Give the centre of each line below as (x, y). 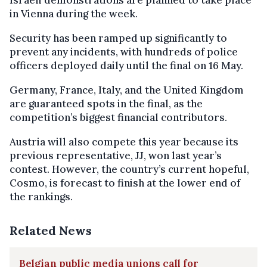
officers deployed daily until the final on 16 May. (126, 65)
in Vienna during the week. (74, 13)
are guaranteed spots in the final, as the (106, 103)
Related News (51, 230)
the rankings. (41, 196)
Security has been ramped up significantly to (118, 38)
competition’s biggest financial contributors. (118, 117)
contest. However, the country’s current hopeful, (129, 169)
